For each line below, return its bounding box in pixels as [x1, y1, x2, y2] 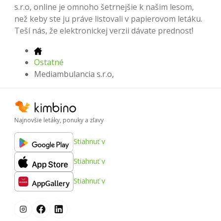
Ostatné [34, 57, 64, 68]
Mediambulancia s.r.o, [34, 69, 114, 80]
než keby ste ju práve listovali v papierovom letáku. [14, 13, 202, 25]
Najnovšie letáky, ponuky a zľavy [14, 115, 104, 124]
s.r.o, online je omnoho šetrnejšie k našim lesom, [14, 1, 194, 13]
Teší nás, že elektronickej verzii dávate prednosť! [14, 25, 193, 37]
